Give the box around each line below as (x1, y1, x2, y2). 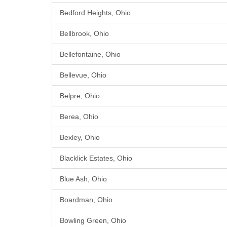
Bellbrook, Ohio (60, 29, 109, 38)
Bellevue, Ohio (60, 71, 106, 80)
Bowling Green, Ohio (60, 216, 126, 225)
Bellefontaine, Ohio (60, 50, 121, 59)
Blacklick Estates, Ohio (60, 154, 132, 163)
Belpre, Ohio (60, 92, 100, 100)
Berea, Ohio (60, 112, 98, 121)
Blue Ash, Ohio (60, 175, 107, 183)
